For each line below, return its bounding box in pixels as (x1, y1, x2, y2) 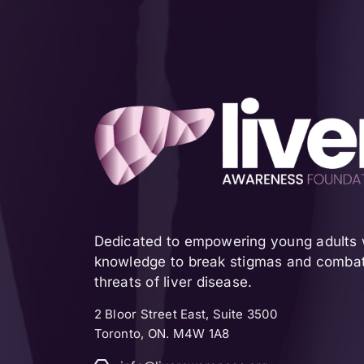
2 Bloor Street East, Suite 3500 (93, 306, 277, 323)
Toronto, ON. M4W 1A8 (93, 326, 230, 342)
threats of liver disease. (93, 274, 253, 291)
